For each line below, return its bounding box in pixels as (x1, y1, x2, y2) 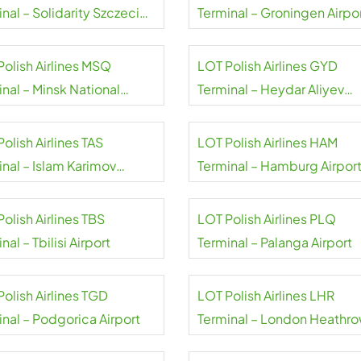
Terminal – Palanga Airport (197, 234, 352, 251)
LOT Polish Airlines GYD (197, 57, 338, 74)
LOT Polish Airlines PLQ (197, 210, 336, 227)
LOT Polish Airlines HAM (197, 134, 338, 151)
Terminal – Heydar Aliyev (197, 81, 344, 98)
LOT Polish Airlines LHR (197, 287, 334, 304)
